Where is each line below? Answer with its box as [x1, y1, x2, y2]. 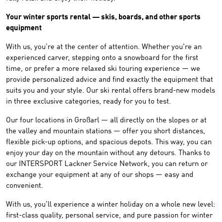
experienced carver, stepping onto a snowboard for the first [6, 55, 198, 62]
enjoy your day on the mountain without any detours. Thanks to [6, 150, 210, 157]
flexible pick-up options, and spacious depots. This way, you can [6, 139, 212, 146]
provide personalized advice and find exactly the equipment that [6, 76, 213, 84]
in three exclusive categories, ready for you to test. [6, 98, 171, 106]
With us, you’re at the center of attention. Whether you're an [6, 44, 202, 51]
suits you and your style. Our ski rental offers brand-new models [6, 87, 215, 95]
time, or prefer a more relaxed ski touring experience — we [6, 65, 200, 73]
